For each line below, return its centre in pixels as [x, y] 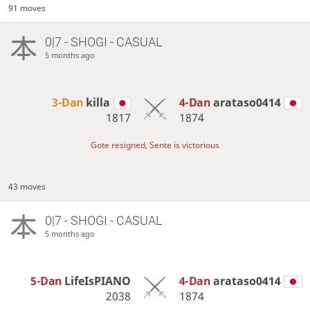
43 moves [27, 187]
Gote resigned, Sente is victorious [155, 145]
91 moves [27, 8]
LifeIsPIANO [98, 281]
